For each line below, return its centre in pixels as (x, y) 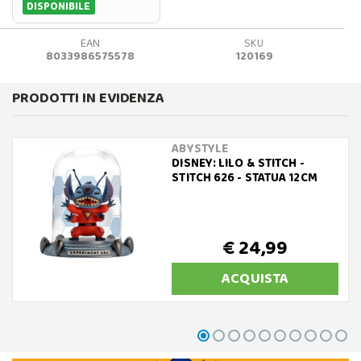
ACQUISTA (255, 279)
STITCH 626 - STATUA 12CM (245, 178)
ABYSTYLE (200, 149)
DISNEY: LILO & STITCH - (238, 164)
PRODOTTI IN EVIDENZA (88, 99)
